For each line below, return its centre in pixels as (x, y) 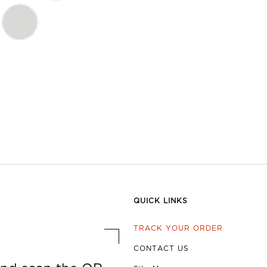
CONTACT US (161, 249)
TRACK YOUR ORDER (178, 229)
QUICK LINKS (161, 201)
